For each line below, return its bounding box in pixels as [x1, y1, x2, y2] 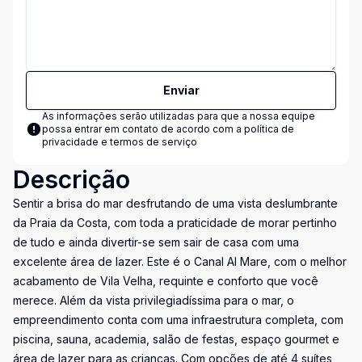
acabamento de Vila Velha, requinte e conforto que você [13, 274, 318, 288]
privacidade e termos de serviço [42, 136, 197, 148]
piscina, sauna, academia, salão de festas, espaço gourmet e [13, 332, 339, 346]
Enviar [162, 83, 200, 97]
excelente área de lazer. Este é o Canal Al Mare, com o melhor [13, 255, 347, 268]
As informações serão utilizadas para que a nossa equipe [42, 110, 315, 122]
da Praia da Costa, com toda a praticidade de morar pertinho [13, 216, 337, 229]
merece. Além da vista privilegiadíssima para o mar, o [13, 293, 294, 307]
